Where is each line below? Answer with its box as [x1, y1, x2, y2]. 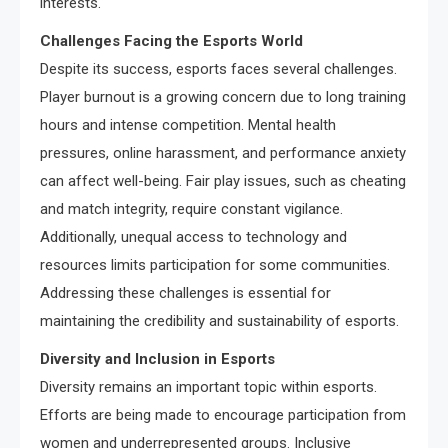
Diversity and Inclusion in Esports [40, 350, 275, 369]
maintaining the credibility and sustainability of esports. [40, 312, 399, 331]
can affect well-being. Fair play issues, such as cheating [40, 172, 406, 191]
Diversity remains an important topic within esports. [40, 378, 377, 397]
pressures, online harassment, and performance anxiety [40, 144, 406, 163]
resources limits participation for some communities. [40, 256, 390, 275]
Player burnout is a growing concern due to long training [40, 88, 406, 107]
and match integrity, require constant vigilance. [40, 200, 343, 219]
